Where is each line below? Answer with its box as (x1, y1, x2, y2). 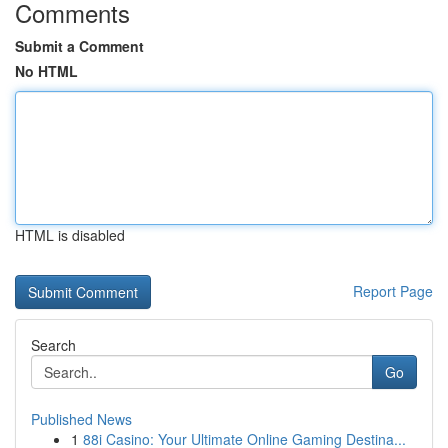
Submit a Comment (15, 36, 144, 56)
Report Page (353, 281, 433, 301)
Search (31, 335, 76, 355)
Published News (31, 409, 132, 429)
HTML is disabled (15, 225, 125, 245)
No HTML (15, 61, 78, 81)
